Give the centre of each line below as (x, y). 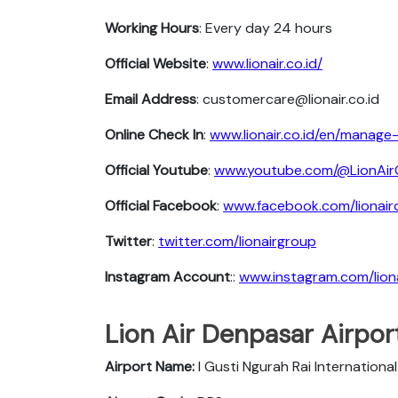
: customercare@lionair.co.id (288, 99)
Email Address (151, 99)
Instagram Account (167, 276)
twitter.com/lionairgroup (237, 241)
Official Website (155, 63)
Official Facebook (161, 205)
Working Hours (152, 28)
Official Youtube (156, 170)
